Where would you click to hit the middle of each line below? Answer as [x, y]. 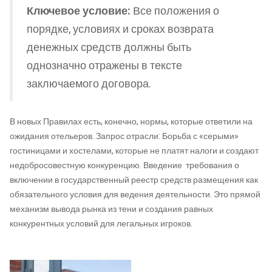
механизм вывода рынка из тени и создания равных [111, 209]
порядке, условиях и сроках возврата [120, 29]
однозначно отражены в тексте [104, 66]
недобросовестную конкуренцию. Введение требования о [124, 165]
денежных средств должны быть [109, 48]
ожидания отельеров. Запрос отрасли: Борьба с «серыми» [124, 136]
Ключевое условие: [79, 11]
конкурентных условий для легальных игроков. [101, 223]
